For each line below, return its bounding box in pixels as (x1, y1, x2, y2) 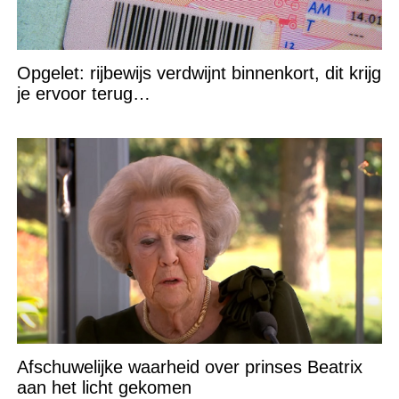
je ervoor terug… (16, 83, 151, 103)
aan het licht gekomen (16, 377, 191, 397)
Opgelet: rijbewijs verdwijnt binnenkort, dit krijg (16, 62, 381, 83)
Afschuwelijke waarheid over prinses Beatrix (16, 356, 362, 377)
